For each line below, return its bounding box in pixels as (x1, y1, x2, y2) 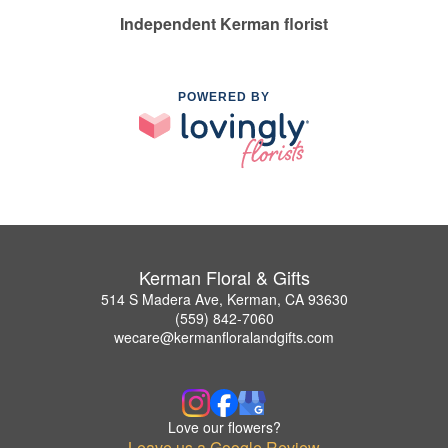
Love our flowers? (167, 416, 281, 437)
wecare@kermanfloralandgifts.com (114, 326, 334, 347)
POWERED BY (178, 90, 270, 105)
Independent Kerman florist (120, 12, 328, 36)
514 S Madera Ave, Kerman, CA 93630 (100, 288, 348, 309)
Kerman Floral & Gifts (138, 263, 310, 290)
